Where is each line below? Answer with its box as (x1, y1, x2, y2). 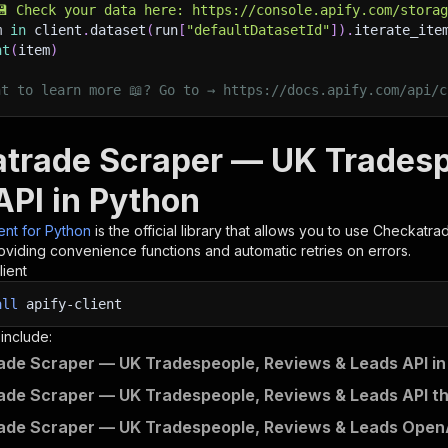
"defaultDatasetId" (186, 22, 330, 38)
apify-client (18, 296, 122, 312)
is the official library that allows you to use (95, 222, 373, 239)
